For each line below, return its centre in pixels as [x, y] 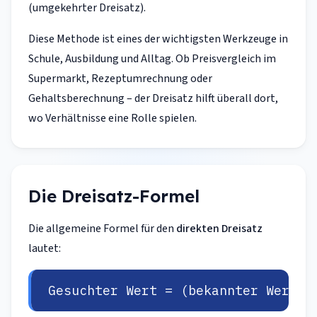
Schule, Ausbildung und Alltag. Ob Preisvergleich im [152, 59]
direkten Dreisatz [219, 229]
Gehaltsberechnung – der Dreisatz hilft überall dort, [153, 98]
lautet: [45, 248]
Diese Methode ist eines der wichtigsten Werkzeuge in [158, 39]
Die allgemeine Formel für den [102, 229]
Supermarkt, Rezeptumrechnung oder [120, 79]
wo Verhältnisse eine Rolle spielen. [113, 118]
